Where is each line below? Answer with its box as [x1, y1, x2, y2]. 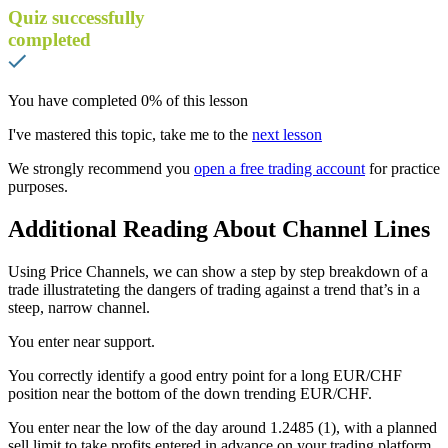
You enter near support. [8, 332, 155, 350]
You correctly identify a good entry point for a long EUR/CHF [8, 366, 402, 384]
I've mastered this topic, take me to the [8, 125, 252, 143]
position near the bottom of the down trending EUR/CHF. [8, 384, 372, 402]
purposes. [8, 177, 68, 195]
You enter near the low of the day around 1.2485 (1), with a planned [8, 418, 437, 436]
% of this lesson [149, 91, 248, 109]
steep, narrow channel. [8, 298, 150, 316]
